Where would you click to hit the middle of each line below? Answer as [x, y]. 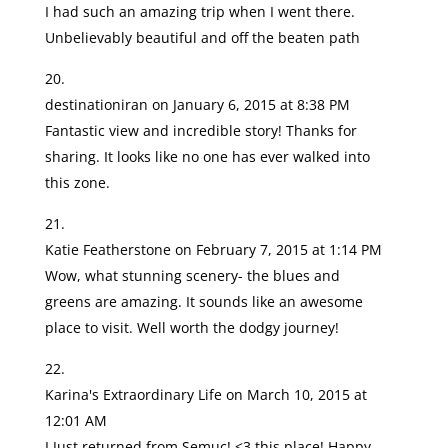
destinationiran [96, 104]
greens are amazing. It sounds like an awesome [203, 301]
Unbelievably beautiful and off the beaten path [202, 37]
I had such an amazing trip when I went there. [199, 11]
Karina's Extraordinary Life [133, 394]
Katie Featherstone [107, 249]
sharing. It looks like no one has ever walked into [207, 156]
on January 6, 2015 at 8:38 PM [250, 104]
